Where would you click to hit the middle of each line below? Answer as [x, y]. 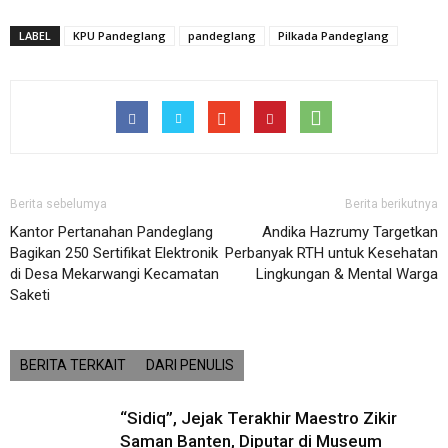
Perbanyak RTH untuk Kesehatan [331, 253]
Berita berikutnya [391, 204]
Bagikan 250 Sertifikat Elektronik [114, 253]
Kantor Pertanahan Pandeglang [111, 232]
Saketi [30, 295]
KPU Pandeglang [119, 35]
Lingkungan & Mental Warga [347, 274]
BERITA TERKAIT [73, 365]
